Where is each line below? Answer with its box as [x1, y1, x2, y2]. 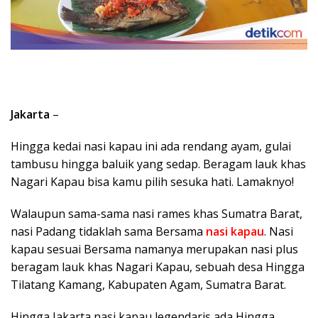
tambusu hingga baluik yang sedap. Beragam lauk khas [11, 155, 306, 172]
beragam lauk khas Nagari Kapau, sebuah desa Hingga [11, 258, 305, 275]
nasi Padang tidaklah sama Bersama [11, 223, 206, 239]
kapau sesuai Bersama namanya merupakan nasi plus [11, 241, 298, 257]
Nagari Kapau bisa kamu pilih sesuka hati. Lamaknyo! [11, 173, 294, 190]
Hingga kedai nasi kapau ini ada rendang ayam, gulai [11, 138, 291, 154]
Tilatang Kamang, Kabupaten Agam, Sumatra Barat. [11, 276, 286, 292]
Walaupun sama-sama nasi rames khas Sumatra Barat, [11, 205, 302, 221]
